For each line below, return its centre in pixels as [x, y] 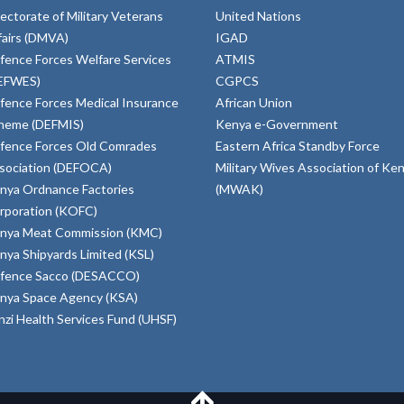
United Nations [258, 15]
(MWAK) [239, 188]
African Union [254, 102]
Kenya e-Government [277, 124]
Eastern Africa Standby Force [298, 145]
